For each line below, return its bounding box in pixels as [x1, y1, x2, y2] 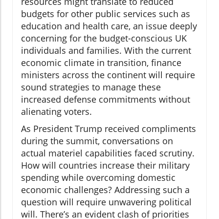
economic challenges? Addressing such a [21, 184, 190, 196]
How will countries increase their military [21, 159, 190, 172]
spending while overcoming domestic [21, 172, 175, 184]
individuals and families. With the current [21, 44, 191, 57]
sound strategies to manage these [21, 81, 161, 93]
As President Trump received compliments [21, 123, 196, 135]
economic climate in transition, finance [21, 57, 181, 69]
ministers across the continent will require [21, 69, 195, 81]
